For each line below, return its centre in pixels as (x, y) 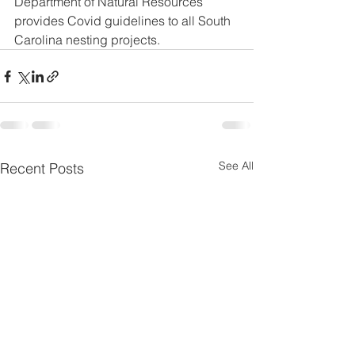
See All (236, 166)
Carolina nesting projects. (89, 40)
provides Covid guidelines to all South (124, 21)
